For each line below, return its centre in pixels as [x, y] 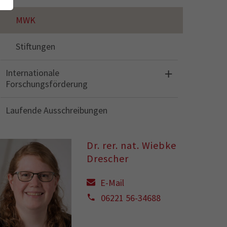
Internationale [32, 73]
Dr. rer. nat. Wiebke [131, 145]
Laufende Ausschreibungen [56, 110]
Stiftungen [35, 46]
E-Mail [112, 183]
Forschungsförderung [47, 84]
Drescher [108, 158]
